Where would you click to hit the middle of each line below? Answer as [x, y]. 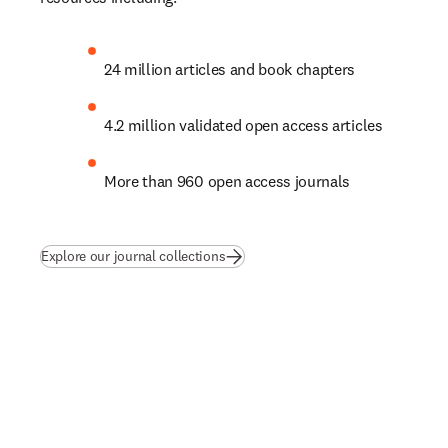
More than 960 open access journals [227, 180]
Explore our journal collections [133, 255]
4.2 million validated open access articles [243, 124]
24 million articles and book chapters [230, 68]
